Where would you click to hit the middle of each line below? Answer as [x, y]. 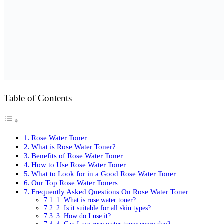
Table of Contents [38, 98]
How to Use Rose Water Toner [79, 164]
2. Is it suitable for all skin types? [103, 208]
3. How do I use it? [83, 216]
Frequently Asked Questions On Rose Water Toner [110, 191]
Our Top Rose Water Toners [75, 182]
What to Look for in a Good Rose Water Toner [104, 173]
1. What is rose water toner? [96, 200]
